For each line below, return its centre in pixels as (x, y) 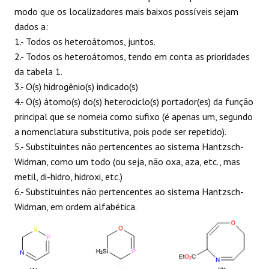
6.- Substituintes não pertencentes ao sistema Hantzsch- (129, 191)
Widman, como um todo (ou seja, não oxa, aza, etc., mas (127, 161)
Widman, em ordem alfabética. (76, 206)
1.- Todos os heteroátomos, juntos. (85, 41)
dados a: (31, 26)
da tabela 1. (38, 71)
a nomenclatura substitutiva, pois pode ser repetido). (120, 131)
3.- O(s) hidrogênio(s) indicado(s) (76, 86)
